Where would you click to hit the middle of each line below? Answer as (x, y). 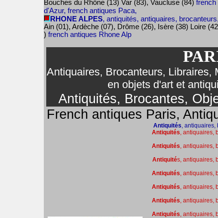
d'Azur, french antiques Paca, (90, 11)
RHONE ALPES (76, 19)
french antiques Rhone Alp (90, 35)
